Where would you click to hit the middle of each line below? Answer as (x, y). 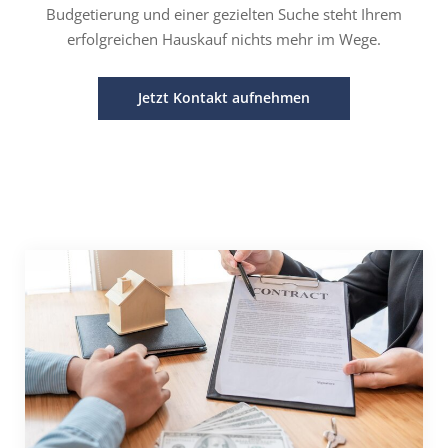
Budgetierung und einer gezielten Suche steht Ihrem (224, 14)
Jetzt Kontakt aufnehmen (224, 97)
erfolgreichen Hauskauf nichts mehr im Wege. (224, 39)
